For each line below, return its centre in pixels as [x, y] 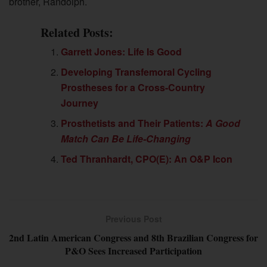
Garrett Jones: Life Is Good [122, 51]
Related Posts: [77, 32]
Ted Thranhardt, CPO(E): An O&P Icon [147, 159]
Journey [80, 103]
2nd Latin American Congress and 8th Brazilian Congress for [133, 237]
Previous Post [133, 218]
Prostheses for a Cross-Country [133, 87]
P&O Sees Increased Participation [133, 250]
